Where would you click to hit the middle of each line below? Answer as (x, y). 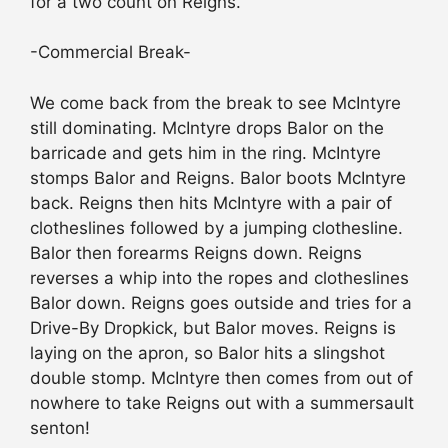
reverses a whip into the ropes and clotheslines (219, 277)
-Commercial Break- (110, 52)
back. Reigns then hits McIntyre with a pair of (211, 202)
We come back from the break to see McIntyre (215, 102)
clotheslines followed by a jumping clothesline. (216, 227)
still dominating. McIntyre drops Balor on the (207, 127)
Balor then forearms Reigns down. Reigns (196, 252)
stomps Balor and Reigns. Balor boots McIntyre (218, 177)
